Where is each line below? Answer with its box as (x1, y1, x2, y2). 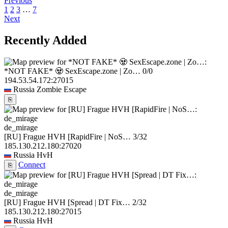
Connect (18, 160, 45, 169)
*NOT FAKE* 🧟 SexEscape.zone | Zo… (4, 66, 140, 75)
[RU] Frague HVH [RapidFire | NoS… (4, 132, 131, 141)
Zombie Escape (37, 84, 87, 94)
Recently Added (4, 34, 87, 47)
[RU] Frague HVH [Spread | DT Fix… (4, 197, 130, 207)
